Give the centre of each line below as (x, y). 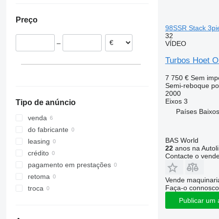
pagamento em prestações (69, 165)
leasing (39, 142)
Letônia (63, 22)
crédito (38, 153)
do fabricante (48, 130)
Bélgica (63, 10)
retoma (39, 177)
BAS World (182, 140)
